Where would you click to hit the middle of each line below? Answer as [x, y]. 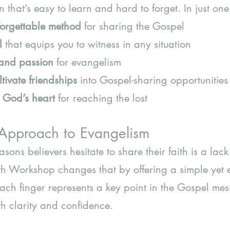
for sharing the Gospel [133, 26]
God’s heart [29, 98]
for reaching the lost [101, 98]
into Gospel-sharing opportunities [152, 80]
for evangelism [87, 62]
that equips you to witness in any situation [97, 44]
